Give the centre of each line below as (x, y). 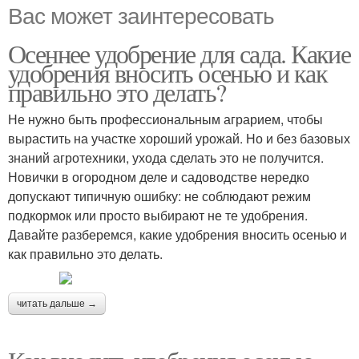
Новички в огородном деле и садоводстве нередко (159, 177)
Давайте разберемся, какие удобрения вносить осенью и (177, 234)
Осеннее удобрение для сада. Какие (179, 53)
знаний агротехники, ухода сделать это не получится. (166, 157)
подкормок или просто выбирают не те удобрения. (158, 215)
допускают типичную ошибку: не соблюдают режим (159, 196)
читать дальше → (57, 304)
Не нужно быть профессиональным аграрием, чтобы (165, 119)
